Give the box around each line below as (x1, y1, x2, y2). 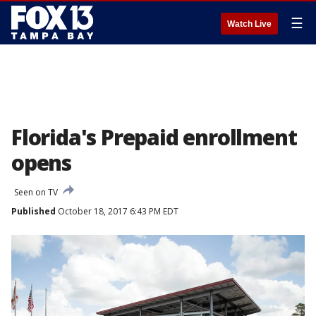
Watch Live (227, 19, 272, 29)
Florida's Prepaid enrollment (11, 123, 297, 152)
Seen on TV (14, 186, 58, 198)
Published (11, 205, 56, 217)
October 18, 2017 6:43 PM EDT (56, 205, 178, 217)
